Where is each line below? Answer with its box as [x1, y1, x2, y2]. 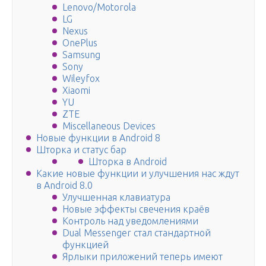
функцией [62, 239, 109, 251]
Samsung [62, 49, 100, 61]
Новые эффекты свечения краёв [62, 204, 210, 215]
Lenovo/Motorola [62, 2, 136, 13]
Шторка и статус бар [36, 144, 126, 156]
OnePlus [62, 37, 97, 49]
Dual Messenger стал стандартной [62, 227, 211, 239]
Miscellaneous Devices [62, 121, 156, 132]
